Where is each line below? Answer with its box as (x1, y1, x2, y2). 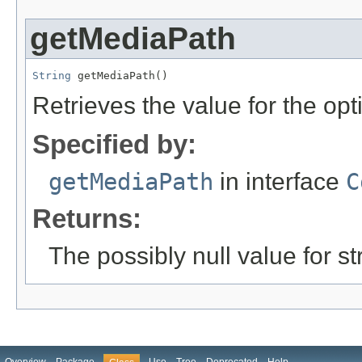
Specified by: (32, 129, 196, 160)
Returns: (32, 204, 141, 234)
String (32, 69, 71, 82)
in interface (213, 168, 346, 196)
